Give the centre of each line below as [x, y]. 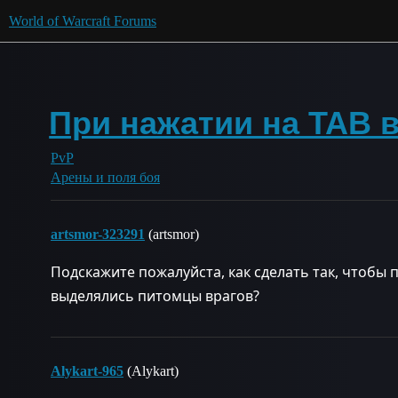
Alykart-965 [87, 371]
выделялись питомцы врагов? [155, 296]
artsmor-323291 [98, 234]
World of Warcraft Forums [83, 21]
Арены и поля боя [105, 177]
